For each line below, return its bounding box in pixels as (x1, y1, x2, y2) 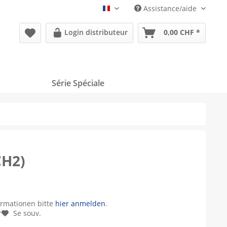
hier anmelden (55, 199, 106, 208)
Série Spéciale (52, 78, 104, 89)
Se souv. (13, 208, 42, 218)
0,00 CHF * (164, 27, 200, 37)
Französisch (110, 7, 150, 17)
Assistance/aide (141, 4, 199, 13)
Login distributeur (64, 27, 128, 37)
